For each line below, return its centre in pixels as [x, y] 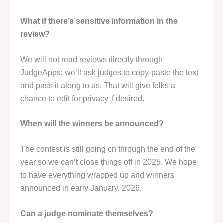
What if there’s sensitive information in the [99, 21]
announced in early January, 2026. [81, 187]
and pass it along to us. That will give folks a [98, 85]
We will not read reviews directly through [92, 59]
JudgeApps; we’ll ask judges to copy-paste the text [109, 72]
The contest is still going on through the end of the [108, 149]
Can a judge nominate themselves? [87, 213]
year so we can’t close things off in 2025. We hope [109, 162]
